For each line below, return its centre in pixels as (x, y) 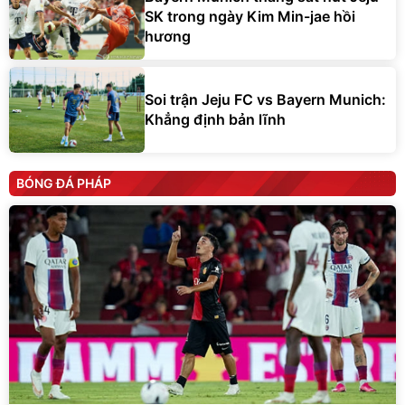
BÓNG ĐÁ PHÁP (64, 183)
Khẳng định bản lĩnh (215, 120)
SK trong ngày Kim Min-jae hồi (250, 17)
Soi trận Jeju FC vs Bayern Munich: (265, 100)
